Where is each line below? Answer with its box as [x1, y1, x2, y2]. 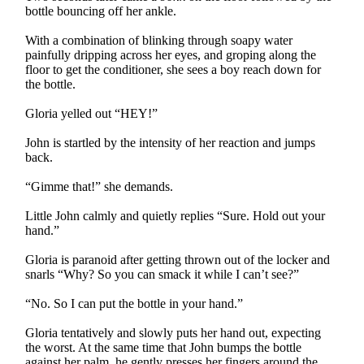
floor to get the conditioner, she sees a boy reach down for [25, 62, 322, 76]
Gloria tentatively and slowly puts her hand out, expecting [25, 325, 322, 340]
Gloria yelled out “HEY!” [25, 106, 158, 120]
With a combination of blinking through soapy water [25, 32, 293, 47]
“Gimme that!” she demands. [25, 179, 174, 193]
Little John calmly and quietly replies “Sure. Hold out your [25, 208, 326, 223]
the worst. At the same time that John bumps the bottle [25, 340, 302, 354]
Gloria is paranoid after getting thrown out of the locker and [25, 252, 331, 266]
